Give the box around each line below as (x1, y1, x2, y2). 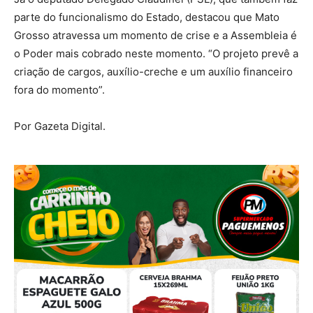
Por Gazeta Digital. (14, 119, 105, 133)
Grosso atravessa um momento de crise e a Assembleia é (14, 29, 297, 43)
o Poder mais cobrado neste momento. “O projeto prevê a (14, 47, 298, 61)
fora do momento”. (14, 83, 105, 97)
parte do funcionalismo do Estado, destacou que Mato (14, 10, 279, 24)
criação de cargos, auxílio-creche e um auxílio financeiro (14, 65, 293, 79)
